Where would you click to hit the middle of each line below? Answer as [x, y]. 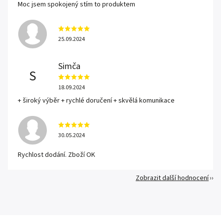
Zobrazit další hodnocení [172, 178]
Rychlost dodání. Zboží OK [56, 155]
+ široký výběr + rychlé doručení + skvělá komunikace [96, 101]
